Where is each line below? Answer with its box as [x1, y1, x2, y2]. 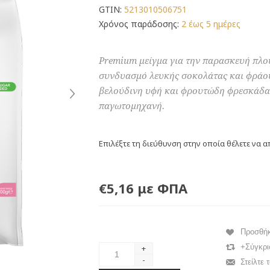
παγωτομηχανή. [99, 101, 165, 111]
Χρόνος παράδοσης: [99, 18, 179, 30]
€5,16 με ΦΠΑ [99, 179, 187, 197]
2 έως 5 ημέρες [181, 18, 240, 30]
